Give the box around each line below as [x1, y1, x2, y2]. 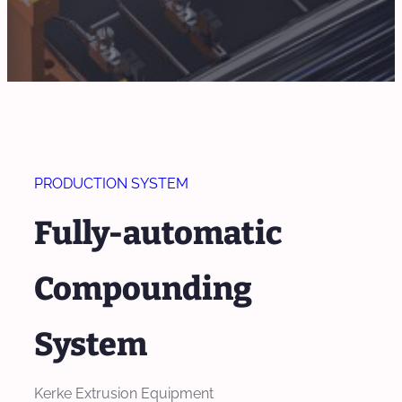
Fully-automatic [34, 213, 283, 253]
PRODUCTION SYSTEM [34, 174, 188, 192]
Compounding [34, 268, 252, 309]
